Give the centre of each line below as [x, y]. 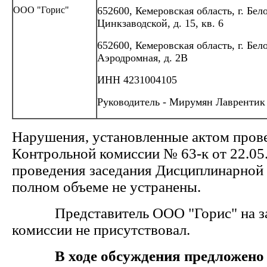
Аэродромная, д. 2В [142, 58]
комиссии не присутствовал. [101, 230]
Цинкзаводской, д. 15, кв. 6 [160, 23]
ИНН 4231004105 [137, 80]
